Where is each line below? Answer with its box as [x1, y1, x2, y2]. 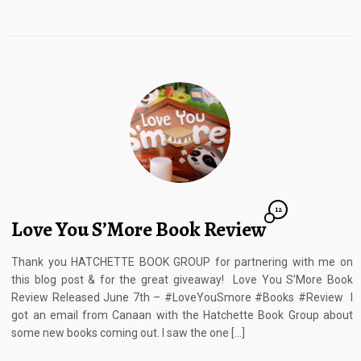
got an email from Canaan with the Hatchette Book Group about [11, 309, 353, 322]
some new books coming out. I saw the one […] [11, 326, 246, 340]
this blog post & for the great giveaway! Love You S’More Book [11, 273, 353, 287]
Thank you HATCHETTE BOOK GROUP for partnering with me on [11, 255, 353, 269]
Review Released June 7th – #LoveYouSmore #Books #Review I [11, 291, 353, 305]
